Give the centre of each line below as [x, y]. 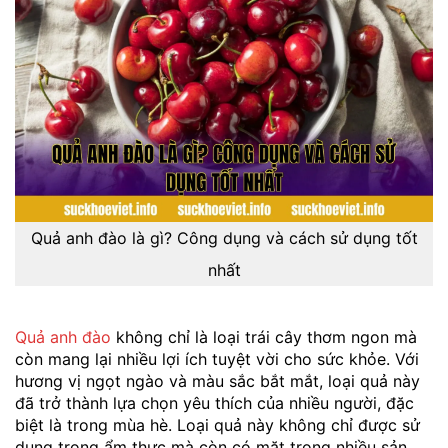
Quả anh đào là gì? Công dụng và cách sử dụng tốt [224, 237]
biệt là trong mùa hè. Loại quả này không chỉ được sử [217, 424]
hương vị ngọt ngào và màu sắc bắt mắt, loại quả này [217, 380]
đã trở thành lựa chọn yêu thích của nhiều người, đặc [214, 402]
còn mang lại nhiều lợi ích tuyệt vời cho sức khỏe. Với [217, 358]
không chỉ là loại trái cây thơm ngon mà [264, 336]
